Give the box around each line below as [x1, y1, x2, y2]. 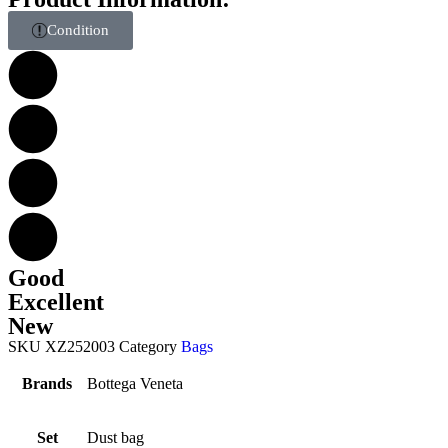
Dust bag [87, 429, 144, 446]
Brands [22, 375, 72, 392]
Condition [47, 22, 109, 38]
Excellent [8, 289, 104, 315]
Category [119, 338, 177, 355]
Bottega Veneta [87, 375, 183, 392]
